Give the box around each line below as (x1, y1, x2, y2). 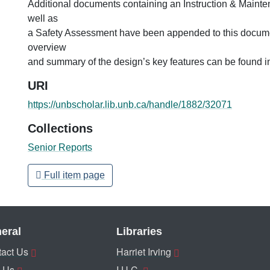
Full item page (42, 169, 105, 180)
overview (28, 42, 66, 52)
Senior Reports (28, 142, 92, 152)
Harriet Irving (116, 245, 171, 259)
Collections (28, 121, 93, 135)
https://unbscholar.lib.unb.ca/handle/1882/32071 (28, 99, 232, 110)
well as (28, 13, 58, 24)
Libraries (116, 225, 162, 237)
